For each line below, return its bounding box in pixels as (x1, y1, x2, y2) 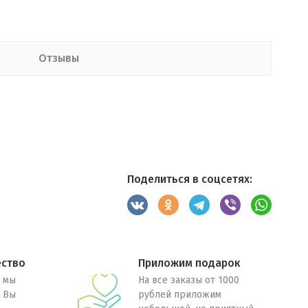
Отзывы (38, 52, 79, 65)
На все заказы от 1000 (137, 274, 239, 286)
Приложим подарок (137, 256, 240, 269)
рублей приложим (137, 289, 221, 300)
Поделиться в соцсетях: (126, 173, 252, 186)
